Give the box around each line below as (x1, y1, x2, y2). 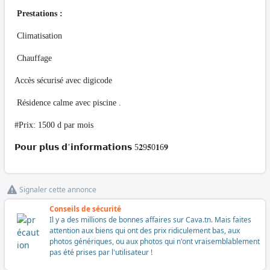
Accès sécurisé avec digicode (14, 75, 115, 85)
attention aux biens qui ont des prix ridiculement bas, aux (49, 225, 240, 236)
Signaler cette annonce (19, 184, 96, 195)
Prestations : (17, 8, 63, 18)
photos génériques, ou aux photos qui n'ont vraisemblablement (49, 236, 260, 246)
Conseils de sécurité (49, 203, 121, 214)
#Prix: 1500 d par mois (14, 120, 93, 130)
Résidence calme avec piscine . (14, 98, 121, 107)
